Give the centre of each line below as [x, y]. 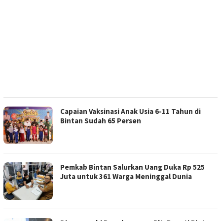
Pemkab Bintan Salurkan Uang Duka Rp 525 [132, 167]
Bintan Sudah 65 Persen [101, 121]
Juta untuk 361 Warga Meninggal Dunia [126, 177]
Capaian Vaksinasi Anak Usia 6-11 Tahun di [130, 111]
